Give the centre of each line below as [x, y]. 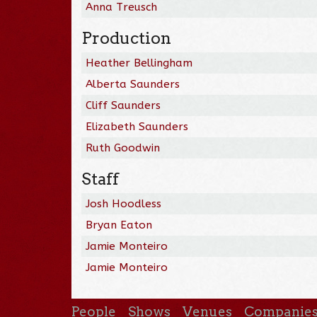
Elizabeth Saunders [137, 126]
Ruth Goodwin [123, 148]
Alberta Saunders [133, 84]
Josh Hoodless [124, 203]
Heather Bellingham [139, 63]
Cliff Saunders [123, 105]
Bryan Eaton [119, 225]
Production [127, 38]
